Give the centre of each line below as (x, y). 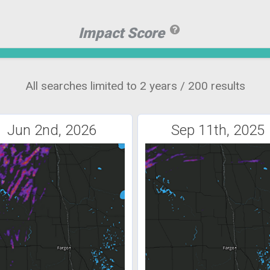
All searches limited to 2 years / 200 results (135, 86)
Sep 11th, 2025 (218, 130)
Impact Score (123, 33)
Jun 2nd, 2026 (52, 130)
